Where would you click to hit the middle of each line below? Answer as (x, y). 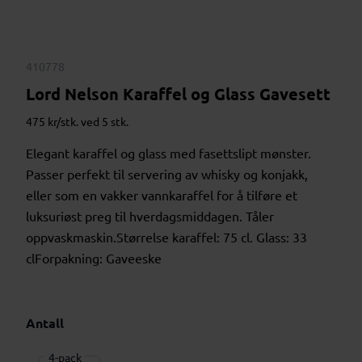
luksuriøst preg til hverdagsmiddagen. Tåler (150, 215)
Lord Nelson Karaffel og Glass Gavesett (178, 93)
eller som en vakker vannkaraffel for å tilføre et (162, 194)
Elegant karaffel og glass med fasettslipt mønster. (168, 152)
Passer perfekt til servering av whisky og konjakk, (167, 173)
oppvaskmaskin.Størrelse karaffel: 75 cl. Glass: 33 (166, 236)
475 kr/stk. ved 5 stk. (77, 121)
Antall (45, 322)
